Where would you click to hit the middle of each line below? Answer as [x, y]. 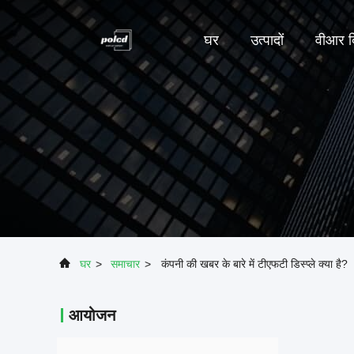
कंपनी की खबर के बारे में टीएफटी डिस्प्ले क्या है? [254, 264]
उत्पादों [267, 41]
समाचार [125, 264]
